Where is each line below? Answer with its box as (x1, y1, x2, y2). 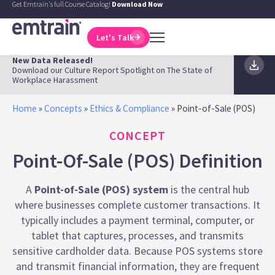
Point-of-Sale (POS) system (34, 182, 168, 196)
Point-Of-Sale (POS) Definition (12, 149, 263, 173)
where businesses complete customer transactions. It (15, 198, 260, 212)
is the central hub (168, 182, 249, 196)
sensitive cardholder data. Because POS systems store (12, 244, 263, 258)
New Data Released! (12, 55, 93, 66)
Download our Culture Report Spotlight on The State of (12, 64, 212, 76)
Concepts (44, 103, 82, 114)
